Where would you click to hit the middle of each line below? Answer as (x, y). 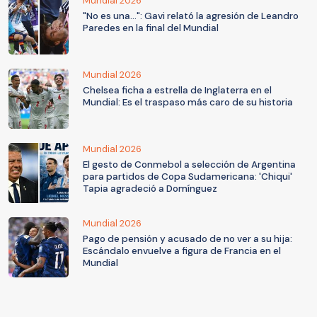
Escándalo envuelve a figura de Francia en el (182, 251)
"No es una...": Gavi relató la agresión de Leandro (191, 16)
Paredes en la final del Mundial (151, 28)
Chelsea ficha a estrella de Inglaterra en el (177, 91)
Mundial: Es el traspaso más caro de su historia (188, 103)
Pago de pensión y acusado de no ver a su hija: (188, 239)
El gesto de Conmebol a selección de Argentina (189, 165)
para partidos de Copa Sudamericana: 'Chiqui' (188, 177)
